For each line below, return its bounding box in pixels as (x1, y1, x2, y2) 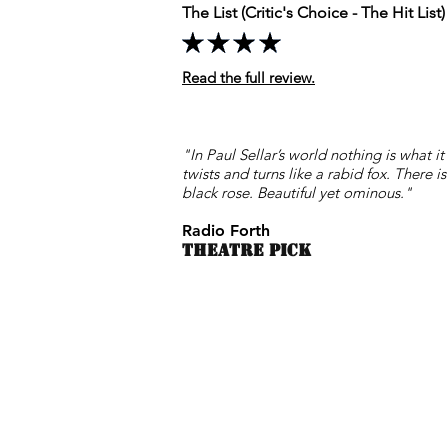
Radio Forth (182, 221, 270, 240)
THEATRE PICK (182, 240, 311, 261)
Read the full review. (182, 68, 315, 87)
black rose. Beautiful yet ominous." (182, 183, 412, 202)
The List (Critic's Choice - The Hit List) (182, 3, 445, 22)
